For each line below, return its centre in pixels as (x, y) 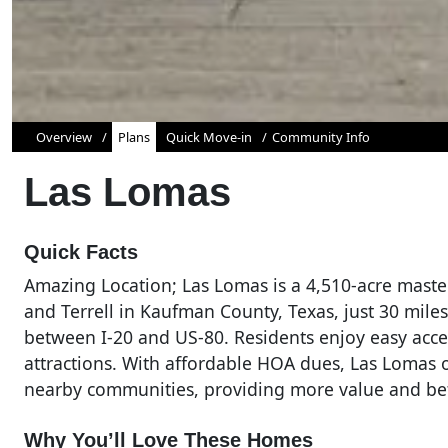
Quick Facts (81, 251)
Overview (64, 136)
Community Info (321, 136)
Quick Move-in (209, 136)
